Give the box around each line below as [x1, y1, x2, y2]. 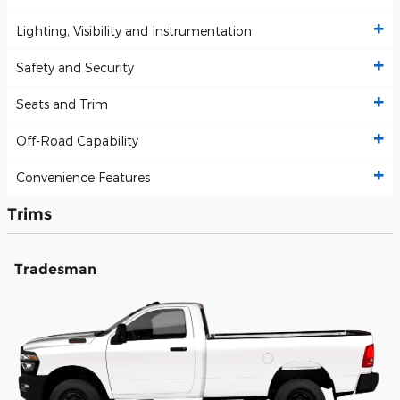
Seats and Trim [16, 96, 108, 112]
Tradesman [14, 260, 96, 278]
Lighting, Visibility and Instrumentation [16, 23, 252, 39]
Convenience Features [16, 170, 150, 186]
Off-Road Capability [16, 133, 138, 149]
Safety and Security [16, 60, 134, 76]
